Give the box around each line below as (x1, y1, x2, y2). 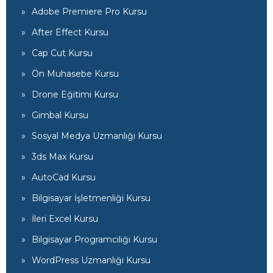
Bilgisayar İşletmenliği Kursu (32, 193, 151, 204)
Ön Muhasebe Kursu (32, 68, 119, 79)
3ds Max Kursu (32, 151, 93, 162)
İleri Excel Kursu (32, 213, 98, 224)
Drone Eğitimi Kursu (32, 89, 118, 100)
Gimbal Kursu (32, 110, 88, 121)
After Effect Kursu (32, 27, 108, 38)
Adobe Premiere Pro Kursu (32, 6, 147, 17)
